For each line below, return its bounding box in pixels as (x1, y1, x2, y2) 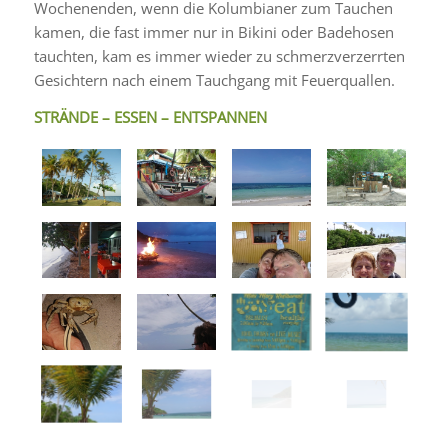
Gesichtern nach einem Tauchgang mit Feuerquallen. (33, 69, 395, 90)
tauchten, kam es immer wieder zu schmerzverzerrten (33, 45, 405, 66)
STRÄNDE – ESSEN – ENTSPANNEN (33, 106, 267, 127)
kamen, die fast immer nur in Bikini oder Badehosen (33, 21, 394, 42)
